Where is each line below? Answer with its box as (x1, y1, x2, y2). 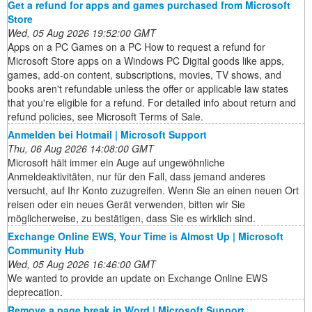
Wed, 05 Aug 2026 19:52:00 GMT (8, 26, 156, 40)
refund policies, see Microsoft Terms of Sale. (8, 109, 203, 124)
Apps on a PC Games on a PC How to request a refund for (8, 40, 265, 54)
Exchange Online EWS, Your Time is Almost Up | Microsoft (8, 229, 283, 244)
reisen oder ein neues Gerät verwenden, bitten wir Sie (8, 197, 245, 212)
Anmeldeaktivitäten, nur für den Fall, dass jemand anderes (8, 169, 265, 184)
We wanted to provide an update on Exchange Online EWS (8, 271, 267, 286)
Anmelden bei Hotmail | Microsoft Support (8, 127, 207, 142)
